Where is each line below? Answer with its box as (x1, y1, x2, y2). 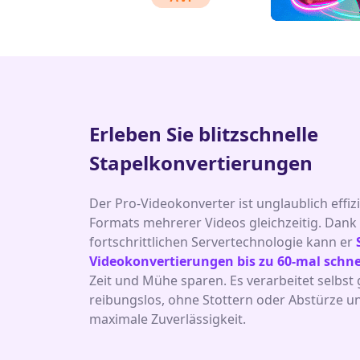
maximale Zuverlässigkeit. (89, 310, 246, 328)
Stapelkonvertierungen (89, 149, 313, 176)
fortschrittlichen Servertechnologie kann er (89, 233, 356, 251)
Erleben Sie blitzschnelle (89, 121, 318, 147)
